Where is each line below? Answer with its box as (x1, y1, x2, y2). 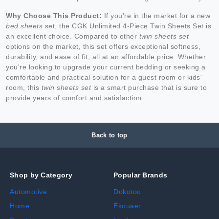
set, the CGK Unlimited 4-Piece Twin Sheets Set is (43, 22, 211, 30)
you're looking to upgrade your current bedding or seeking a (6, 63, 206, 71)
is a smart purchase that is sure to (91, 83, 207, 91)
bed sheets (6, 22, 43, 30)
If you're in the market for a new (102, 11, 210, 20)
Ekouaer (113, 201, 141, 210)
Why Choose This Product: (6, 11, 102, 20)
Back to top (91, 131, 128, 139)
